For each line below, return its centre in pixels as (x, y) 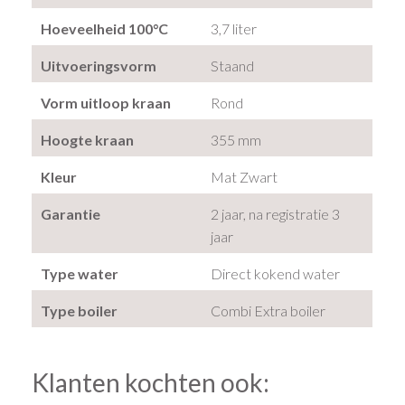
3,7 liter (234, 28)
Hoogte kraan (88, 139)
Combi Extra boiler (268, 310)
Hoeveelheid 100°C (105, 28)
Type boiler (80, 310)
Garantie (71, 213)
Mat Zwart (245, 176)
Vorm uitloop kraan (106, 102)
